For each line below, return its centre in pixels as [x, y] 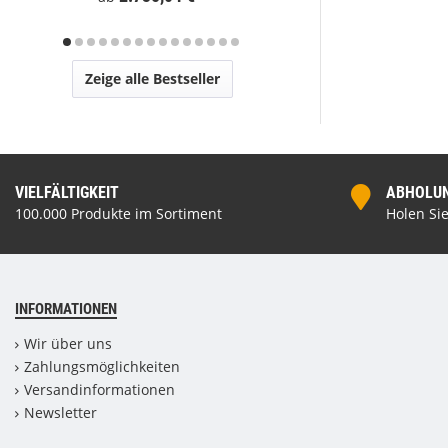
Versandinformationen [99, 389]
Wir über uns [68, 343]
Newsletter [60, 412]
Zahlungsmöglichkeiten [102, 366]
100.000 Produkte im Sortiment [118, 213]
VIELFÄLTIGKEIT [67, 192]
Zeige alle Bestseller [152, 78]
